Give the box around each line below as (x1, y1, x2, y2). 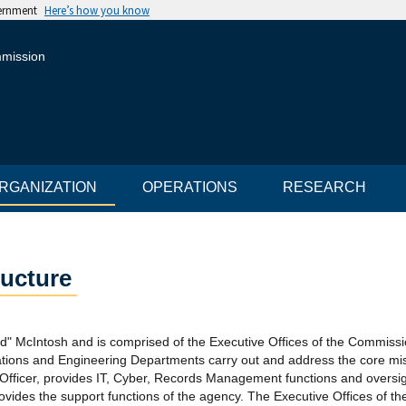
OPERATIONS (142, 179, 237, 195)
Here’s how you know (44, 3, 150, 17)
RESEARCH (283, 179, 366, 195)
